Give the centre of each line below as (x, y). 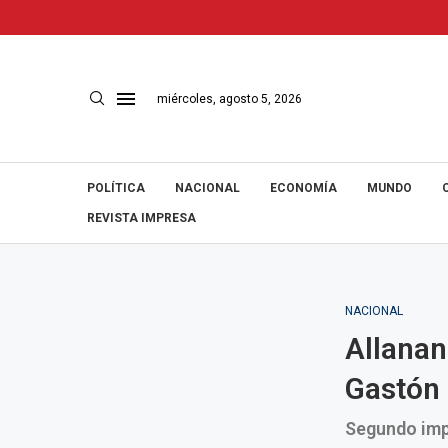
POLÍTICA (116, 188)
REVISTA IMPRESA (141, 218)
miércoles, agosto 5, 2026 (229, 98)
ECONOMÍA (303, 188)
